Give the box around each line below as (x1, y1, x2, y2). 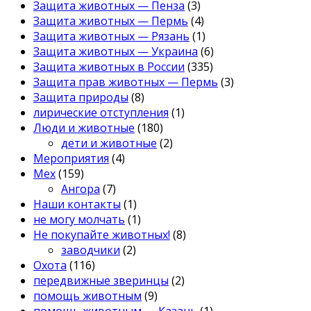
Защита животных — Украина (33, 43, 198, 59)
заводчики (61, 242, 120, 258)
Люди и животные (33, 119, 135, 135)
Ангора (61, 180, 100, 196)
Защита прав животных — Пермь (33, 74, 218, 90)
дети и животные (61, 135, 157, 151)
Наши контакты (33, 196, 121, 212)
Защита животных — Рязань (33, 28, 190, 44)
